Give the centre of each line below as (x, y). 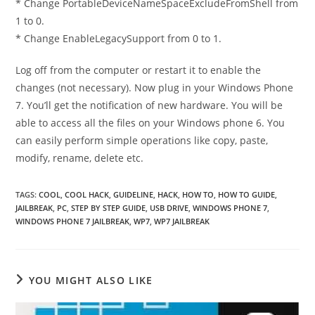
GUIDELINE (134, 194)
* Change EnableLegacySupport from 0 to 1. (119, 38)
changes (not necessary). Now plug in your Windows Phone (155, 87)
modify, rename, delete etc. (80, 157)
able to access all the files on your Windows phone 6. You (150, 122)
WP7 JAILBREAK (182, 221)
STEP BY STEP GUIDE (109, 207)
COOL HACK (87, 194)
